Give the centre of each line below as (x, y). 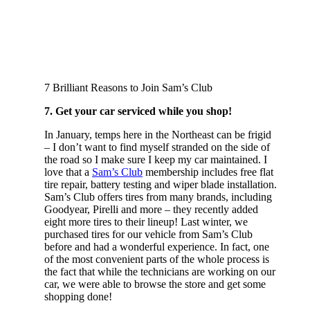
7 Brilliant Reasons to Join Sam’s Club (128, 87)
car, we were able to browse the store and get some (155, 284)
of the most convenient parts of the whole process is (157, 259)
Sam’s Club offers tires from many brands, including (158, 197)
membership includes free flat (208, 172)
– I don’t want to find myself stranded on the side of (157, 147)
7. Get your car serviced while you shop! (138, 111)
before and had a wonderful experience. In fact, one (157, 246)
